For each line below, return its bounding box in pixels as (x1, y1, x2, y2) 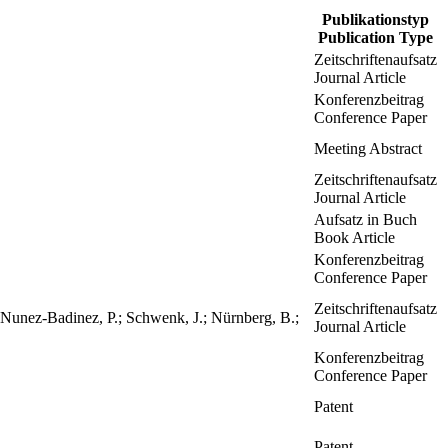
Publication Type (318, 29, 433, 46)
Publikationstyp (322, 11, 429, 28)
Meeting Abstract (314, 140, 422, 157)
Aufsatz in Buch (314, 211, 417, 228)
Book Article (314, 229, 395, 246)
